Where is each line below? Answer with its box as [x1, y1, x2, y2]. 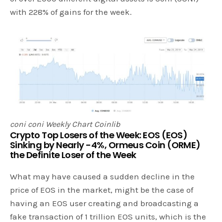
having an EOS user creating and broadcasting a [10, 198, 199, 208]
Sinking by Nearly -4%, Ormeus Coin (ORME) [10, 138, 201, 151]
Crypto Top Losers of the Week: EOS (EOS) [10, 128, 188, 141]
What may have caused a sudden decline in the [10, 171, 195, 181]
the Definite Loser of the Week [10, 148, 136, 161]
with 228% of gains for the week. [10, 7, 132, 17]
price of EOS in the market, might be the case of [10, 184, 194, 195]
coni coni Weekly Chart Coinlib [10, 119, 120, 129]
